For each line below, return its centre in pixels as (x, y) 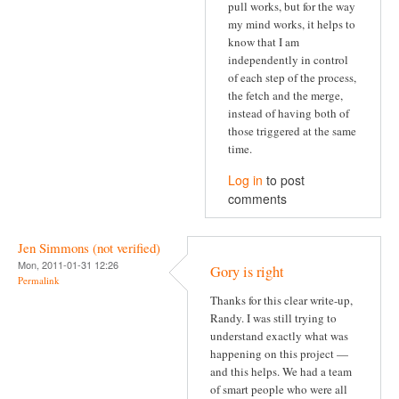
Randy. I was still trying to (273, 318)
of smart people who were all (279, 389)
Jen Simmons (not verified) (89, 248)
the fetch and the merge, (285, 95)
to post (284, 180)
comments (257, 199)
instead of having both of (289, 113)
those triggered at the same (292, 130)
